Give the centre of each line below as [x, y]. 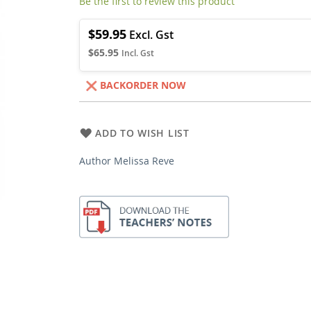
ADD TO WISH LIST [142, 133]
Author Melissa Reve [127, 160]
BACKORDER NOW [143, 85]
